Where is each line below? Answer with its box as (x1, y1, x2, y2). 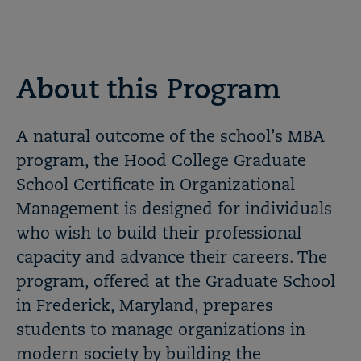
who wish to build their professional (16, 226, 301, 243)
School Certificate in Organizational (16, 178, 295, 194)
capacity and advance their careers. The (16, 251, 327, 267)
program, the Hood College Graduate (16, 154, 306, 170)
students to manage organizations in (16, 323, 305, 339)
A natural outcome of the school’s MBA (16, 130, 325, 146)
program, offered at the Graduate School (16, 275, 335, 291)
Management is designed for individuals (16, 202, 332, 218)
